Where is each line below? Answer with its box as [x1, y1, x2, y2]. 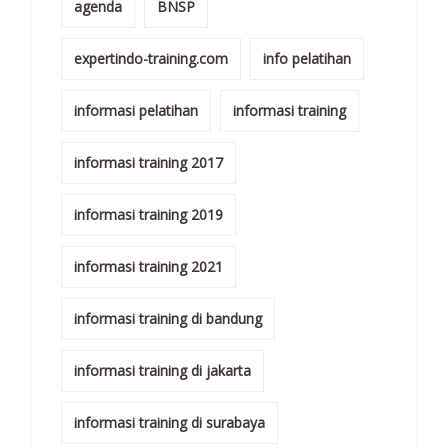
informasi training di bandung [74, 308, 262, 328]
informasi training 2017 [74, 152, 223, 172]
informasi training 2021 [74, 256, 223, 276]
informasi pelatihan [74, 100, 198, 120]
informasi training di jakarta [74, 360, 251, 380]
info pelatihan [263, 48, 351, 68]
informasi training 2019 [74, 204, 223, 224]
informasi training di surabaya [74, 412, 265, 432]
